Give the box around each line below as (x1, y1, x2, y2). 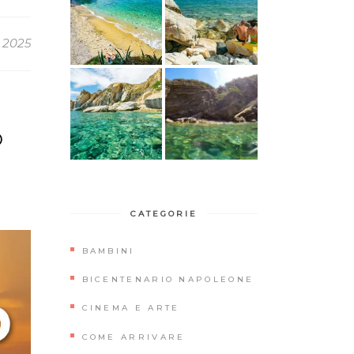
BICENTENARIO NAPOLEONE (81, 273, 254, 284)
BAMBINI (81, 245, 135, 256)
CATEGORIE (130, 209, 198, 220)
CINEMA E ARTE (81, 303, 180, 314)
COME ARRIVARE (81, 331, 186, 342)
